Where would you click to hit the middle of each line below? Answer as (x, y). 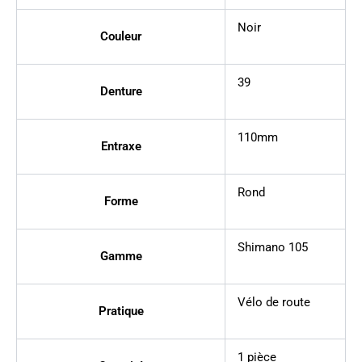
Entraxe (121, 147)
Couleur (121, 37)
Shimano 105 (272, 248)
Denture (121, 92)
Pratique (121, 311)
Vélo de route (274, 303)
